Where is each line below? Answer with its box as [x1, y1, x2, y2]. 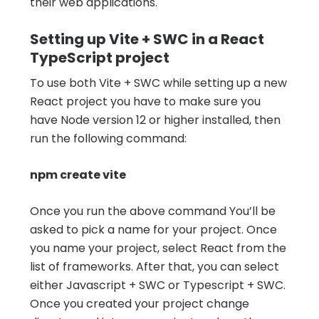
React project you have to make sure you [30, 93, 261, 110]
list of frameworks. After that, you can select [30, 258, 279, 275]
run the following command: [30, 130, 187, 147]
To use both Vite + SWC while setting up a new [30, 74, 287, 91]
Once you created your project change [30, 295, 249, 312]
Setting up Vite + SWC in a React [30, 28, 264, 49]
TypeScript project [30, 47, 169, 68]
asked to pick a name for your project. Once [30, 221, 277, 238]
